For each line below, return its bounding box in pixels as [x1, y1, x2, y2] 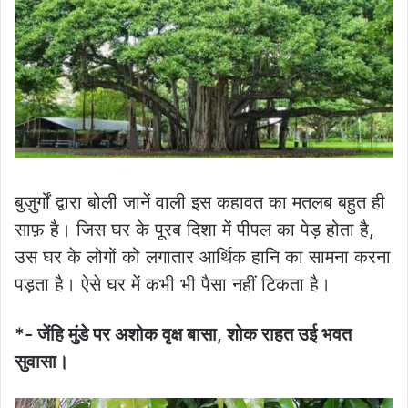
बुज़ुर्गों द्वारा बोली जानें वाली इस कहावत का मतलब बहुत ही [15, 190, 385, 213]
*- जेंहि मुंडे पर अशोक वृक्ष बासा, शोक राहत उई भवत [15, 322, 352, 345]
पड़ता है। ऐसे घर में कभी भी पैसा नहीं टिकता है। [15, 272, 331, 295]
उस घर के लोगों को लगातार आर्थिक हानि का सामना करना [15, 245, 391, 268]
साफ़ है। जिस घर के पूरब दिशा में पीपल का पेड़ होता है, [15, 218, 374, 240]
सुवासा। [15, 350, 68, 372]
